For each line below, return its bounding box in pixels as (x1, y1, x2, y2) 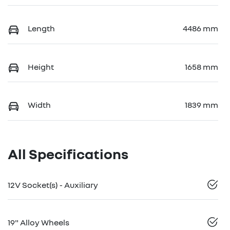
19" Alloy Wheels (8, 217, 69, 227)
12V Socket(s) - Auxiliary (8, 179, 98, 190)
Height (28, 61, 54, 72)
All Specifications (8, 145, 128, 162)
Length (28, 23, 55, 34)
